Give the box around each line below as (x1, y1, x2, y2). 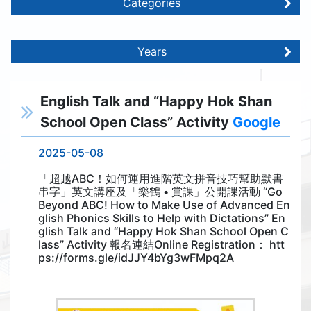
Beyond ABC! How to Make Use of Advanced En (38, 198, 290, 212)
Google (233, 114, 280, 131)
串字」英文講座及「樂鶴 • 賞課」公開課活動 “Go (38, 185, 283, 199)
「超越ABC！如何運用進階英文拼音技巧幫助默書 (38, 171, 283, 185)
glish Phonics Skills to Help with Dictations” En (38, 211, 285, 225)
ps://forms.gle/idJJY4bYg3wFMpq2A (38, 251, 234, 264)
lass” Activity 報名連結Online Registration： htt (38, 237, 285, 251)
